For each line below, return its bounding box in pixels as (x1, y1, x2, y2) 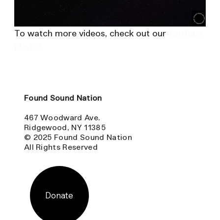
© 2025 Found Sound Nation (24, 132, 132, 142)
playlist (14, 41, 42, 52)
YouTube (168, 27, 205, 39)
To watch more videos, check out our (14, 27, 168, 39)
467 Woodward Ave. (24, 112, 101, 122)
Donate (45, 190, 74, 200)
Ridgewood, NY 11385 (24, 122, 106, 132)
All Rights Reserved (24, 142, 98, 152)
